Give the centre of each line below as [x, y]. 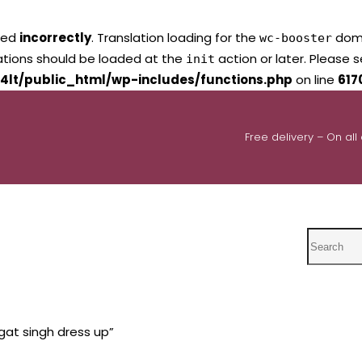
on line [315, 80]
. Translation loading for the [175, 38]
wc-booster [296, 38]
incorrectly [55, 38]
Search [329, 238]
